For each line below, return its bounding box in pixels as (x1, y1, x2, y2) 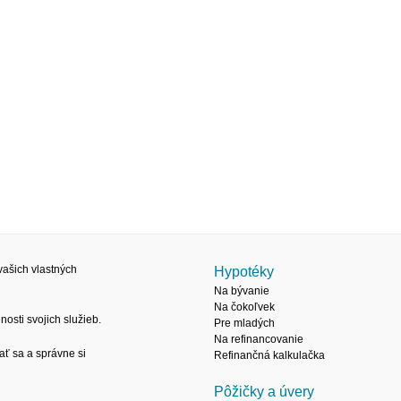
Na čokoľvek (214, 301, 275, 313)
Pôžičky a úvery (214, 384, 314, 399)
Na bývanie (214, 285, 269, 297)
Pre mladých (214, 317, 275, 329)
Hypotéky (214, 264, 274, 279)
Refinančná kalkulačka (214, 349, 325, 362)
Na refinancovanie (214, 333, 303, 346)
